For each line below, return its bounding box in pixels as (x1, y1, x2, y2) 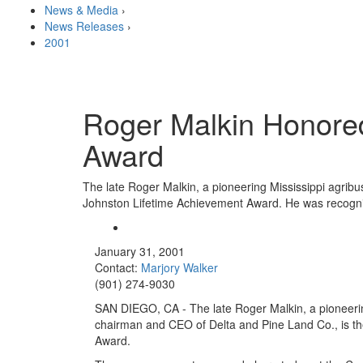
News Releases (45, 18, 124, 34)
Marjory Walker (141, 259, 218, 275)
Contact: (95, 259, 141, 275)
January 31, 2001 (95, 243, 185, 259)
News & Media (45, 2, 118, 18)
